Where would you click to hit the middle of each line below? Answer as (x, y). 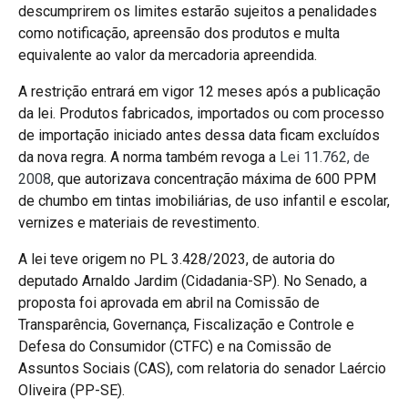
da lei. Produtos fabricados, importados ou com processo (201, 113)
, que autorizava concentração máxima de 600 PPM (214, 178)
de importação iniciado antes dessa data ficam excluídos (199, 135)
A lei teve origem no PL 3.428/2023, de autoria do (177, 259)
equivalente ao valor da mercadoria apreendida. (168, 55)
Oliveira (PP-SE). (71, 390)
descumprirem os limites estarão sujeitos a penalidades (198, 11)
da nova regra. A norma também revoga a (149, 157)
